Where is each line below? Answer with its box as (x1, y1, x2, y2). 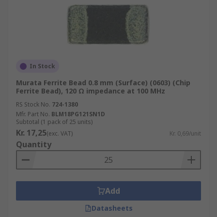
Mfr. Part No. (16, 110, 50, 118)
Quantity (16, 139, 51, 150)
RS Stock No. (16, 100, 50, 108)
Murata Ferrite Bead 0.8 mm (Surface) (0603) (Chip (16, 78, 190, 87)
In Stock (30, 62, 55, 70)
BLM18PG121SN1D (51, 110, 105, 118)
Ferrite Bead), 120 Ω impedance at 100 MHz (16, 86, 165, 95)
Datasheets (91, 203, 133, 213)
